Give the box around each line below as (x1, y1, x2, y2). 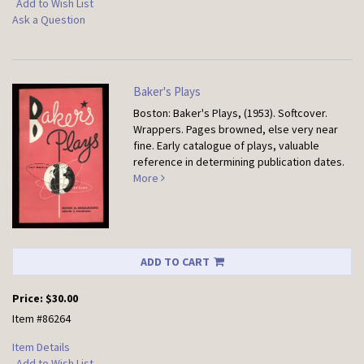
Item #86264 (12, 311, 71, 327)
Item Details (12, 340, 70, 355)
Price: (12, 291, 45, 306)
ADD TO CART (140, 254, 210, 270)
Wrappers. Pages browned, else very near (133, 122, 339, 136)
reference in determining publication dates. (133, 154, 345, 169)
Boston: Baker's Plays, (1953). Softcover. (133, 106, 328, 120)
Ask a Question (12, 12, 85, 27)
